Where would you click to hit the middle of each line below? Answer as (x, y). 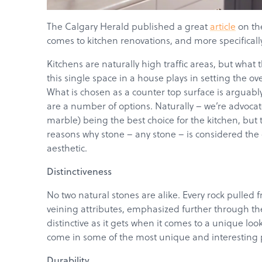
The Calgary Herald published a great (128, 26)
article (223, 26)
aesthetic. (67, 148)
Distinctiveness (79, 171)
